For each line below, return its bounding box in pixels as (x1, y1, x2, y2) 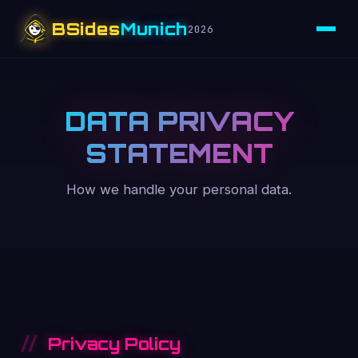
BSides (51, 18, 121, 39)
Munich (120, 18, 188, 39)
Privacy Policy (48, 333, 181, 354)
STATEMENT (85, 137, 273, 169)
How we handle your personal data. (66, 181, 292, 197)
